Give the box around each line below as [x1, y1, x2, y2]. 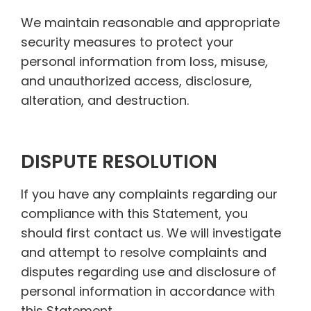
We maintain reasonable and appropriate [21, 13, 280, 31]
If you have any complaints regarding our [21, 185, 278, 203]
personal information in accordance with [21, 283, 275, 301]
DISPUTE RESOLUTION [21, 149, 217, 175]
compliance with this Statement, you [21, 205, 248, 223]
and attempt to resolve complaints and [21, 244, 267, 262]
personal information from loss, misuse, [21, 52, 268, 70]
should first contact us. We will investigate [21, 224, 281, 242]
